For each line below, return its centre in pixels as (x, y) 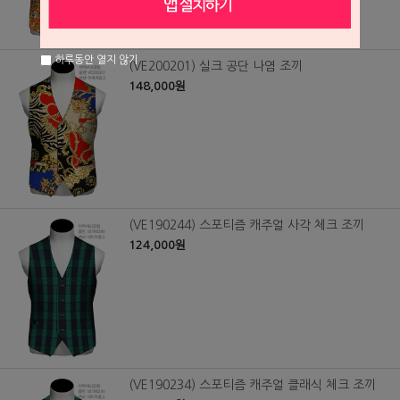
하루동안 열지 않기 (95, 59)
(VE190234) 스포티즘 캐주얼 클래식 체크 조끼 (252, 385)
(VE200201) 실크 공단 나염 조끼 (216, 66)
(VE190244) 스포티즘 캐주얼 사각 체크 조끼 (246, 225)
